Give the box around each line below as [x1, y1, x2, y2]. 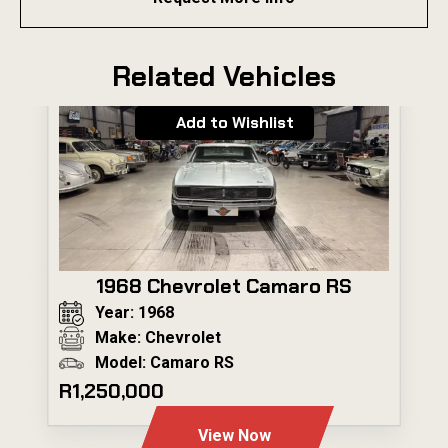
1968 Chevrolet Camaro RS [96, 272, 352, 299]
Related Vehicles [112, 57, 336, 95]
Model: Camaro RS [95, 353, 235, 373]
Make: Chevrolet [95, 328, 222, 348]
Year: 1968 [95, 303, 175, 323]
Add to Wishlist [175, 111, 294, 133]
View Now [197, 425, 271, 445]
